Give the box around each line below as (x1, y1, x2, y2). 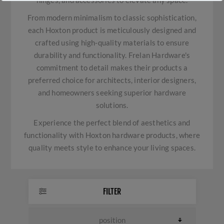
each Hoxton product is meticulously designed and (27, 25, 196, 34)
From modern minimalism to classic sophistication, (27, 13, 196, 22)
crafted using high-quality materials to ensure (34, 38, 189, 47)
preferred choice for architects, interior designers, (27, 75, 196, 84)
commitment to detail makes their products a (36, 63, 188, 72)
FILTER (103, 186, 121, 196)
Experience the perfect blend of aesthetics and (33, 118, 190, 127)
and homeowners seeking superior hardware (37, 88, 186, 97)
